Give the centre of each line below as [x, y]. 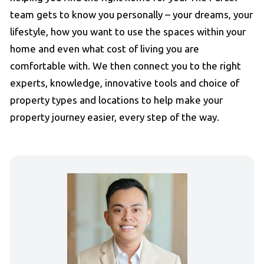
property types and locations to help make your [116, 100]
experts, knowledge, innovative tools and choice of [125, 83]
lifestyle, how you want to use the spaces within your [128, 32]
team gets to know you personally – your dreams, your [131, 15]
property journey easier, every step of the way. [115, 117]
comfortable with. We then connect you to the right [126, 66]
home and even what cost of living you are [105, 49]
